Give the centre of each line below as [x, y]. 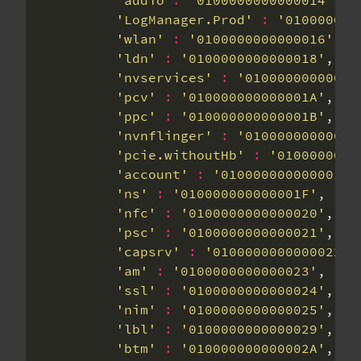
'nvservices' [164, 77]
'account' [152, 174]
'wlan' [140, 39]
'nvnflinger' [164, 135]
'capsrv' [148, 251]
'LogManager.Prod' [185, 19]
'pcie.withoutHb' [180, 155]
